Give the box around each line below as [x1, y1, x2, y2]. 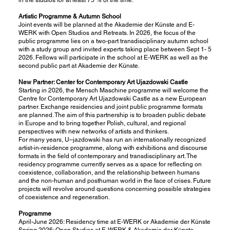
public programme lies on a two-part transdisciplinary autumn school [18, 37, 208, 45]
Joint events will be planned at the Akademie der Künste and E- [18, 21, 195, 28]
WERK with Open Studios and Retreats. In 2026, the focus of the [18, 29, 196, 36]
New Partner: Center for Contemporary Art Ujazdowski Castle [18, 78, 188, 86]
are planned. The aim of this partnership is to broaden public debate [18, 111, 206, 119]
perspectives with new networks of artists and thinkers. [18, 127, 169, 135]
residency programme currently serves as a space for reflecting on [18, 160, 202, 168]
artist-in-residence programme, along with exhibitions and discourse [18, 144, 207, 151]
